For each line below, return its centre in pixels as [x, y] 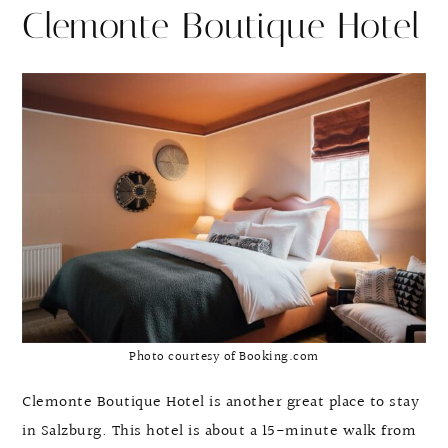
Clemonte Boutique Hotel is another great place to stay [220, 402]
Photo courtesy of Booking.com [224, 356]
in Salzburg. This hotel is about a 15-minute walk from [219, 431]
